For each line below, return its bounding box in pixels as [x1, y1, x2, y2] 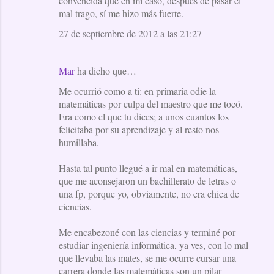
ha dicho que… [75, 64, 136, 77]
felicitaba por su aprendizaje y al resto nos [59, 122, 219, 136]
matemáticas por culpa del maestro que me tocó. [59, 97, 243, 110]
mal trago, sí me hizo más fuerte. [59, 6, 183, 20]
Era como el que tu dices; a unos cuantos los [59, 109, 229, 123]
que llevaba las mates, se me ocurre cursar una [59, 251, 236, 264]
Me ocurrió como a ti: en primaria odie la [59, 84, 216, 97]
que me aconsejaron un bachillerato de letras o [59, 174, 236, 187]
